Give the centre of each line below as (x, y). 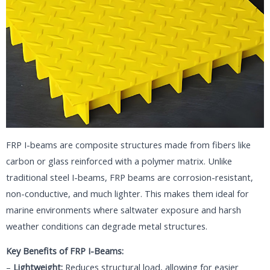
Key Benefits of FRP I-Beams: (65, 251)
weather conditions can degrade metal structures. (107, 226)
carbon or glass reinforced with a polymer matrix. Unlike (119, 161)
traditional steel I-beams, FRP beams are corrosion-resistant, (130, 177)
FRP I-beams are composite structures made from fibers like (128, 144)
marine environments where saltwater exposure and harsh (124, 209)
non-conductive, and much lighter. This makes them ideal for (127, 193)
